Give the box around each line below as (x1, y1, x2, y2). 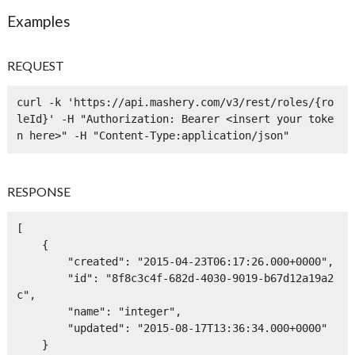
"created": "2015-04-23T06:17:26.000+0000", (16, 254, 67, 268)
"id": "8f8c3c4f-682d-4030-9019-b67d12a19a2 (16, 271, 67, 284)
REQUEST (7, 57, 65, 73)
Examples (7, 11, 71, 30)
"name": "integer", (16, 304, 67, 318)
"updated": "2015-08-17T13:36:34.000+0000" (16, 321, 67, 334)
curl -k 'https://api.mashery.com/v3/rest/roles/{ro (16, 96, 334, 109)
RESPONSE (7, 183, 71, 199)
